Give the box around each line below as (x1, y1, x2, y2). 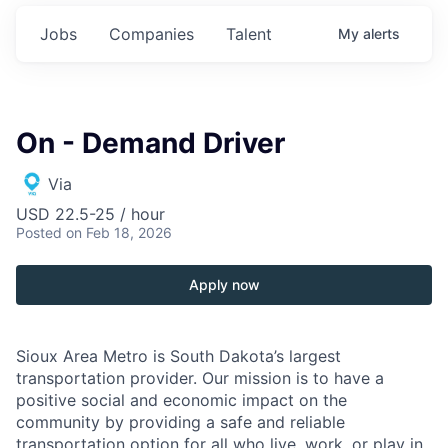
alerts (363, 25, 400, 43)
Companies (109, 24, 194, 45)
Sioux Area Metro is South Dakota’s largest (16, 346, 341, 367)
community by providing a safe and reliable (16, 412, 345, 433)
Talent (226, 24, 272, 45)
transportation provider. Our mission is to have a (16, 368, 384, 389)
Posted (16, 224, 62, 242)
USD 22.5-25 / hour (16, 204, 165, 225)
